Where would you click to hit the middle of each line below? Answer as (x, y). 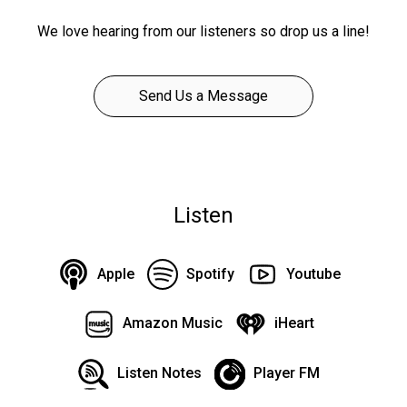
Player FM (287, 373)
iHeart (294, 323)
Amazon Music (173, 323)
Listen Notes (159, 373)
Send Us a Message (203, 95)
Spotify (210, 273)
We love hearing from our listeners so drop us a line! (203, 31)
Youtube (313, 273)
